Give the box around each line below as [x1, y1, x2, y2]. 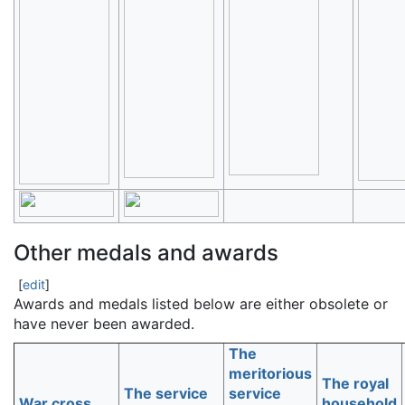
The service [124, 384, 208, 402]
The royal [322, 374, 389, 392]
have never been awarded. [14, 315, 194, 333]
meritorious [229, 364, 312, 382]
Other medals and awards [14, 240, 278, 266]
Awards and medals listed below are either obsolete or [14, 295, 388, 313]
